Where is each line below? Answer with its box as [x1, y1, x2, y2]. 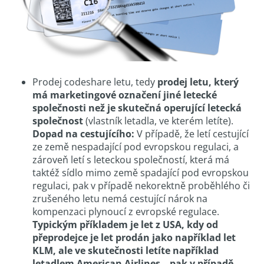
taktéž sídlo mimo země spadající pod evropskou [32, 166, 249, 180]
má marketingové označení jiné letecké [32, 88, 217, 102]
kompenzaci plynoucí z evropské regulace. [32, 205, 219, 219]
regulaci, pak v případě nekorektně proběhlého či [32, 179, 250, 193]
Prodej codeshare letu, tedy [32, 75, 157, 89]
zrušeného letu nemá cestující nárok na [32, 192, 207, 206]
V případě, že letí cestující [134, 127, 249, 141]
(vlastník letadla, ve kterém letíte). [83, 114, 233, 128]
